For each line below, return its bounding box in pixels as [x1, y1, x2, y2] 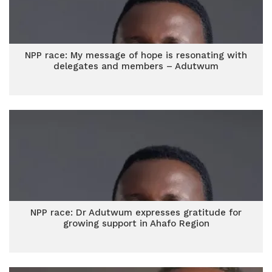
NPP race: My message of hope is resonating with [25, 50, 247, 61]
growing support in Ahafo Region [63, 218, 209, 229]
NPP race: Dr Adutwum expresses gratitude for [30, 207, 242, 218]
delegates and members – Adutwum [53, 61, 219, 72]
